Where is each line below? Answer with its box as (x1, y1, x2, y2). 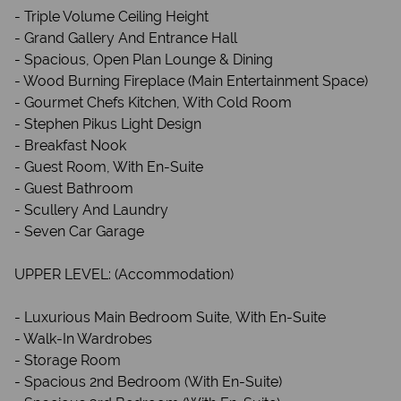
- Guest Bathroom (14, 180, 133, 197)
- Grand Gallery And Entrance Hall (14, 30, 237, 47)
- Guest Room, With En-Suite (14, 158, 203, 175)
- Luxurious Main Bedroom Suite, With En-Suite (14, 309, 326, 326)
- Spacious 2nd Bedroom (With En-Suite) (14, 373, 282, 390)
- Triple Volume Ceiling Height (14, 8, 209, 25)
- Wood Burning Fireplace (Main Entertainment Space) (14, 73, 368, 90)
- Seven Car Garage (14, 223, 144, 240)
